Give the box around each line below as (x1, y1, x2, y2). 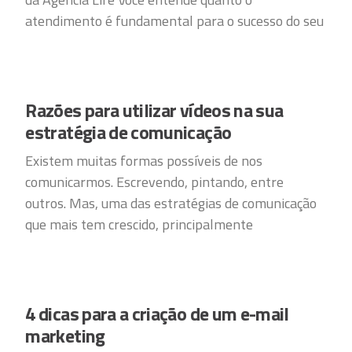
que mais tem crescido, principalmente (25, 214, 254, 235)
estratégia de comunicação (25, 118, 232, 146)
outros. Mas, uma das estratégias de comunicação (25, 192, 317, 214)
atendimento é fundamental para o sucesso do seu (25, 10, 324, 31)
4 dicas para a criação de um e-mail (25, 299, 289, 328)
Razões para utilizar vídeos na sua (25, 96, 284, 124)
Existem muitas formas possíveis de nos (25, 150, 263, 171)
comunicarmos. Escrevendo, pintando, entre (25, 171, 284, 192)
